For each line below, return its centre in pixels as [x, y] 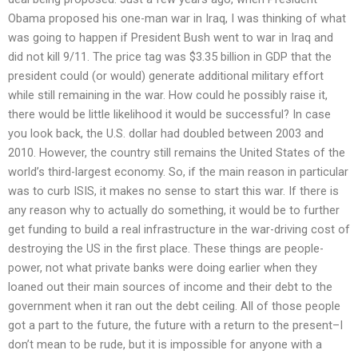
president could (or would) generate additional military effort [166, 76]
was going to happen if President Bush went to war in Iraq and [171, 37]
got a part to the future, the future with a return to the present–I [175, 325]
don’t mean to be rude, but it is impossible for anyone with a [165, 344]
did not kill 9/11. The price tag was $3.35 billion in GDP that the [170, 56]
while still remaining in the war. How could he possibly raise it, [168, 95]
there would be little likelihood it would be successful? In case [169, 114]
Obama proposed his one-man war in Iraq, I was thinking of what [177, 18]
